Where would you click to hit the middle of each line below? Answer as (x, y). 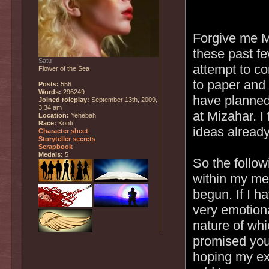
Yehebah (83, 116)
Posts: (49, 84)
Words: (50, 92)
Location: (54, 116)
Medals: (51, 155)
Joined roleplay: (64, 100)
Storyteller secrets (67, 139)
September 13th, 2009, (123, 100)
